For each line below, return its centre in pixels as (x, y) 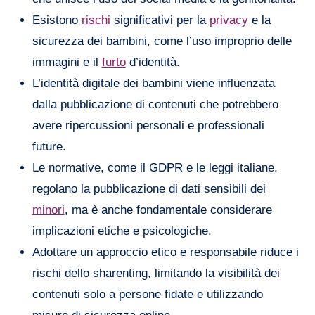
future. (49, 146)
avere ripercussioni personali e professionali (148, 125)
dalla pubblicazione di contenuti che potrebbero (155, 104)
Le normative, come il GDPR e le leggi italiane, (155, 167)
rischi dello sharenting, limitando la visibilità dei (156, 273)
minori (48, 210)
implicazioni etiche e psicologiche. (122, 231)
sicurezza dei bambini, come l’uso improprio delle (162, 41)
